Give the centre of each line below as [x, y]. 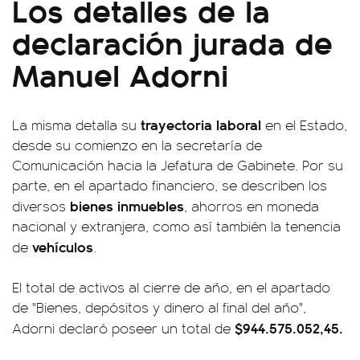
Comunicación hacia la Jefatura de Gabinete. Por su [178, 165]
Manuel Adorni [120, 74]
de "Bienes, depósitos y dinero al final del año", [159, 307]
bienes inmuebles [127, 206]
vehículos [63, 247]
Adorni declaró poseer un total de [123, 328]
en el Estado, [304, 125]
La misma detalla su [76, 125]
